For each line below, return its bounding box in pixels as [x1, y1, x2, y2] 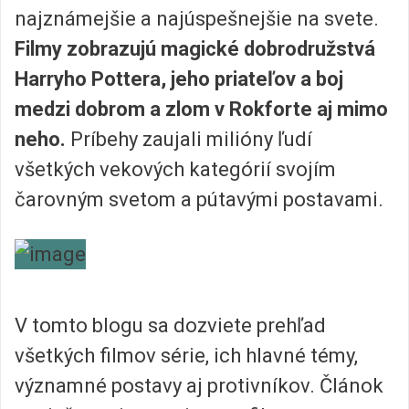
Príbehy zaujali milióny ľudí [66, 128, 312, 152]
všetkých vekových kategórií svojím [15, 158, 336, 182]
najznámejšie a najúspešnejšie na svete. [15, 7, 379, 31]
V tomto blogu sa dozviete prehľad [15, 314, 326, 337]
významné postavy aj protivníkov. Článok [15, 374, 383, 397]
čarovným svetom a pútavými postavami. [15, 188, 383, 212]
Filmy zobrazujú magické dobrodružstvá [15, 37, 375, 61]
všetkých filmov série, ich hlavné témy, [15, 344, 358, 367]
